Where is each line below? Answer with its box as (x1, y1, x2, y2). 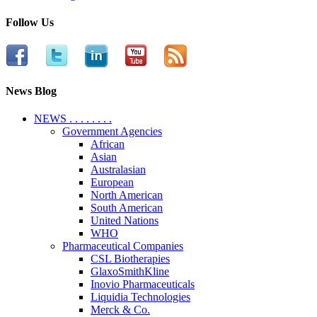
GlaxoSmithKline (91, 265, 169, 278)
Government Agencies (62, 125, 162, 138)
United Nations (91, 214, 158, 227)
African (91, 138, 125, 151)
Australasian (91, 163, 146, 176)
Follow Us (6, 16, 54, 29)
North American (91, 189, 163, 202)
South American (91, 202, 163, 214)
